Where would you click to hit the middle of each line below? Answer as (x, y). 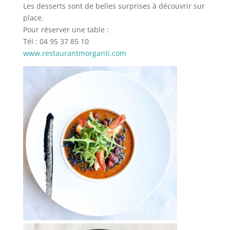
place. (33, 17)
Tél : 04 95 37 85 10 (56, 41)
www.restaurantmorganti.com (74, 53)
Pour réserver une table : (66, 29)
